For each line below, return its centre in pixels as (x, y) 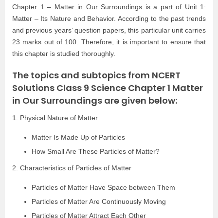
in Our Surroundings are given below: (95, 100)
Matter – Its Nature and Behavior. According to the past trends (109, 18)
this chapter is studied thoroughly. (64, 53)
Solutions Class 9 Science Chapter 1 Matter (108, 88)
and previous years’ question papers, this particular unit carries (109, 30)
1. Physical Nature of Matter (55, 118)
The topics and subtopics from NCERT (96, 75)
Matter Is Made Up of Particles (78, 137)
